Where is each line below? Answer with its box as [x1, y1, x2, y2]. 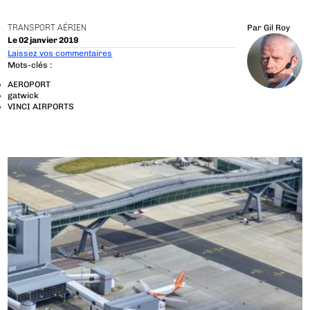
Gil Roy [263, 23, 290, 33]
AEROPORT [8, 80, 51, 90]
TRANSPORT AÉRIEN [8, 23, 87, 33]
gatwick [8, 91, 39, 101]
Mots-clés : [8, 60, 53, 71]
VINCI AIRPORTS [8, 102, 75, 112]
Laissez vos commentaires [8, 48, 113, 58]
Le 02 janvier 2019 [8, 35, 79, 45]
